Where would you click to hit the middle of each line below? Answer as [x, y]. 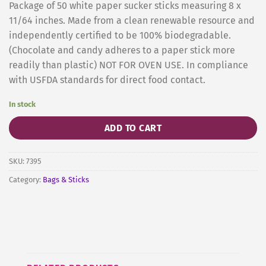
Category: [26, 180]
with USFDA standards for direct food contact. [107, 80]
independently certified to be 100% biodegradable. [120, 35]
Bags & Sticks [66, 180]
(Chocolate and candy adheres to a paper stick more [122, 50]
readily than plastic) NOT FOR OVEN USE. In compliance [129, 65]
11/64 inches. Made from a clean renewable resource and [132, 20]
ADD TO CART [133, 128]
